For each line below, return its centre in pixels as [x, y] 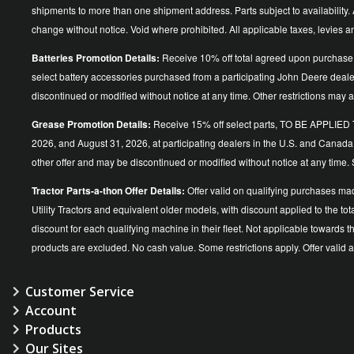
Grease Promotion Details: [92, 124]
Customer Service [80, 291]
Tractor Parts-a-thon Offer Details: [108, 190]
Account [51, 310]
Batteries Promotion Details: [97, 57]
